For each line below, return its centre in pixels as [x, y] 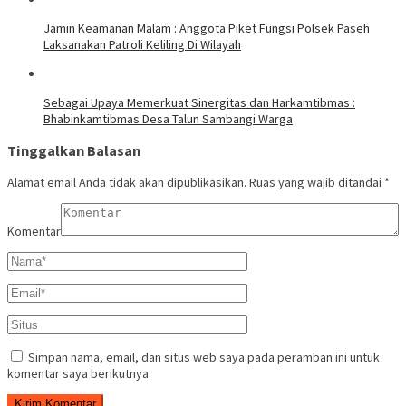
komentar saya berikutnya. [79, 374]
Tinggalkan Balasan [74, 151]
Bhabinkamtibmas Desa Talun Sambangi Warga [168, 118]
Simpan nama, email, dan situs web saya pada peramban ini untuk [204, 358]
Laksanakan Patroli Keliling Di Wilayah [142, 44]
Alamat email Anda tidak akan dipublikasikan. [127, 183]
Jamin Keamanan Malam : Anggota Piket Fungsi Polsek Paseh [207, 28]
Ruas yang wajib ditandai [317, 183]
